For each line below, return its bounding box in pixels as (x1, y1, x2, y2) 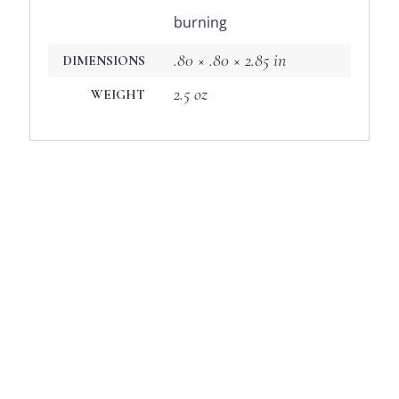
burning (174, 12, 227, 33)
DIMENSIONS (62, 53, 145, 69)
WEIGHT (91, 86, 145, 103)
